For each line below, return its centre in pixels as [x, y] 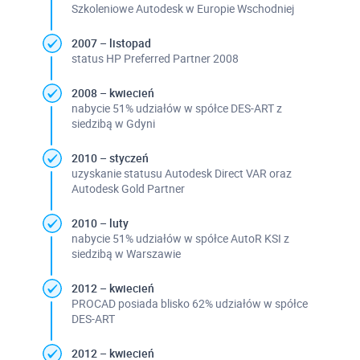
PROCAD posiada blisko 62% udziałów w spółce [189, 303]
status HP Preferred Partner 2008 [155, 58]
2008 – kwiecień [112, 92]
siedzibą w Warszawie [126, 253]
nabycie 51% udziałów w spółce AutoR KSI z [180, 238]
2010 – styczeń [110, 157]
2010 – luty [100, 223]
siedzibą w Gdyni [113, 123]
